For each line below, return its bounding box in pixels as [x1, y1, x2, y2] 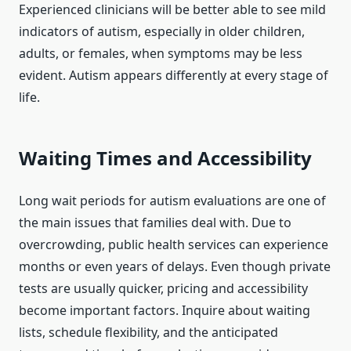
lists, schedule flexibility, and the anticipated [19, 324, 278, 342]
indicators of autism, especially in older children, [19, 23, 305, 41]
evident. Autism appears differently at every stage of [19, 67, 328, 85]
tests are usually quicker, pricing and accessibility [19, 280, 308, 298]
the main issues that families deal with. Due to [19, 214, 291, 232]
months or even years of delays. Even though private [19, 258, 331, 276]
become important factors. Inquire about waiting [19, 302, 310, 320]
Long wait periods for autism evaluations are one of [19, 192, 326, 210]
